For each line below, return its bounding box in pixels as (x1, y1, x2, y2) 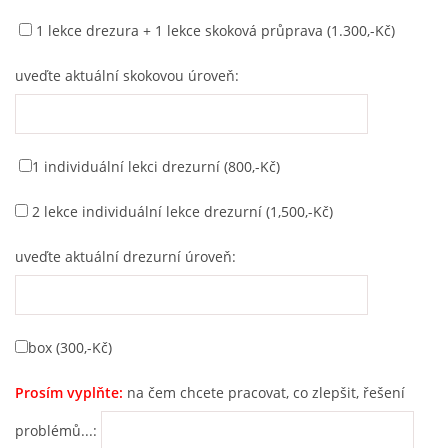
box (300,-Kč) (28, 338, 112, 357)
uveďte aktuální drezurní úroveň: (15, 247, 240, 266)
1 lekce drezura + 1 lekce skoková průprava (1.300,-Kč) (32, 21, 395, 40)
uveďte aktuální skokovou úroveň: (15, 66, 243, 85)
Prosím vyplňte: (15, 383, 123, 402)
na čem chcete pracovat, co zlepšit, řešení (123, 383, 405, 402)
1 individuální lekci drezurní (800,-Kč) (32, 157, 284, 176)
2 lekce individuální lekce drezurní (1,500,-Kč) (28, 202, 333, 221)
